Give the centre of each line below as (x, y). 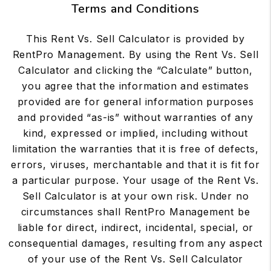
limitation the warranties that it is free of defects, (135, 149)
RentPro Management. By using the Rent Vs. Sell (135, 54)
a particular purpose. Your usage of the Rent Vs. (135, 180)
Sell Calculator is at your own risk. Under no (135, 196)
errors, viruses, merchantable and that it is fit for (135, 165)
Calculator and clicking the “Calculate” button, (135, 70)
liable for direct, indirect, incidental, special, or (135, 227)
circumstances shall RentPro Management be (135, 212)
